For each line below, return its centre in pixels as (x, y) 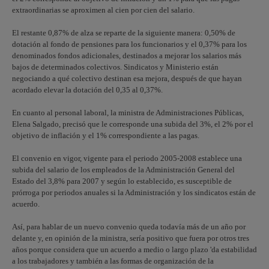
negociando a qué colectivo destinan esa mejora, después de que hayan (127, 78)
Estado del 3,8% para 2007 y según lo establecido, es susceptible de (122, 181)
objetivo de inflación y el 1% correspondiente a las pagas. (106, 135)
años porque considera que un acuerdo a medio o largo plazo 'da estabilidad (134, 249)
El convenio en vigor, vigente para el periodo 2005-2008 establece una (127, 158)
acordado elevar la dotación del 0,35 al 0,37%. (87, 90)
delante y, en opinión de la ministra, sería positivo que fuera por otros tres (131, 238)
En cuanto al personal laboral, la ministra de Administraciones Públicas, (128, 113)
